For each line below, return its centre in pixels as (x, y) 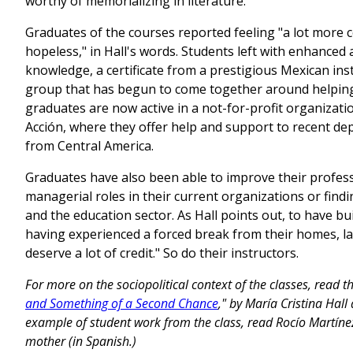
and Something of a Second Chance (122, 304)
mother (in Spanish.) (81, 342)
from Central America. (89, 146)
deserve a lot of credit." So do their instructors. (162, 253)
